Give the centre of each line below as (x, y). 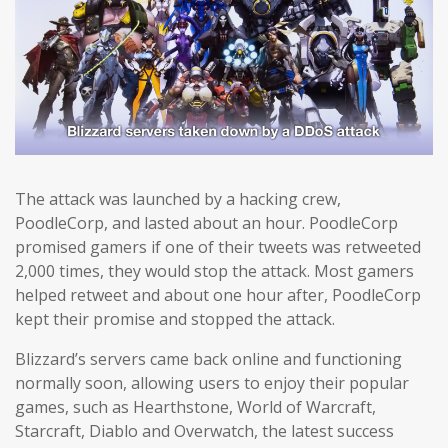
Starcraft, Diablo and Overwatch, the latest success (204, 431)
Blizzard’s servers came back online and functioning (208, 359)
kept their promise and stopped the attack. (175, 319)
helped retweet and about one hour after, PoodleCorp (218, 295)
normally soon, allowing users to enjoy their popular (212, 383)
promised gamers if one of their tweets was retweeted (218, 247)
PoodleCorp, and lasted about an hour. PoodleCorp (206, 223)
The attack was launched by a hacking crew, (178, 199)
